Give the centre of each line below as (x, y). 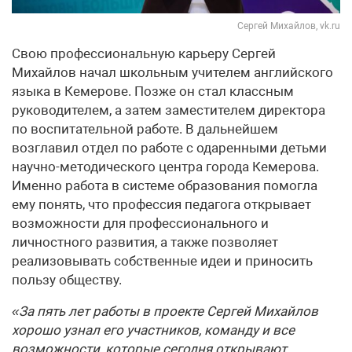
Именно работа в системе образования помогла (165, 185)
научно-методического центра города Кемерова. (165, 166)
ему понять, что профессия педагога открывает (161, 204)
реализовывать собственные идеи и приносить (162, 260)
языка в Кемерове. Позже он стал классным (153, 91)
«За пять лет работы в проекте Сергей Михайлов (165, 311)
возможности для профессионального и (140, 223)
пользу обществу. (67, 279)
